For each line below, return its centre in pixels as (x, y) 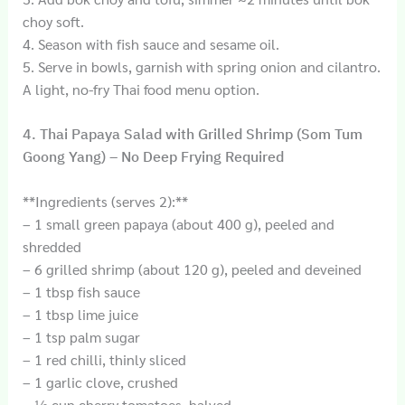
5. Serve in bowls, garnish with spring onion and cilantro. (201, 66)
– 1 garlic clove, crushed (100, 382)
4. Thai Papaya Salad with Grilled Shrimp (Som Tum (192, 134)
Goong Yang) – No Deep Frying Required (153, 157)
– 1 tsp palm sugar (81, 337)
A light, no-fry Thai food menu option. (141, 89)
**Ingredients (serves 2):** (105, 202)
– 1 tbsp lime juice (80, 315)
